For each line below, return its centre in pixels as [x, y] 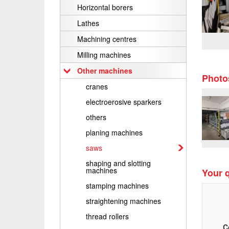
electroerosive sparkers [124, 101]
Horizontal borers [105, 7]
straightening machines [123, 201]
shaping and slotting [118, 163]
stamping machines [117, 185]
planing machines [114, 132]
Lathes [88, 23]
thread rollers [107, 216]
